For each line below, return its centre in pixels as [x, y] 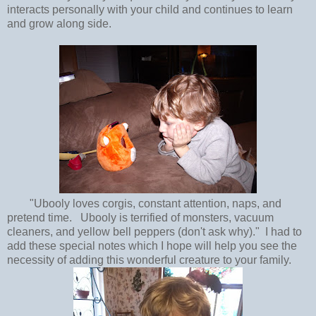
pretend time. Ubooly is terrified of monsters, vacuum [140, 217]
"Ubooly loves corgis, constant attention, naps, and [144, 203]
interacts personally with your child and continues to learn [150, 9]
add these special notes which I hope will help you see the [152, 245]
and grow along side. [59, 23]
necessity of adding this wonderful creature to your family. [149, 260]
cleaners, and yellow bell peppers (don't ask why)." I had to [154, 231]
